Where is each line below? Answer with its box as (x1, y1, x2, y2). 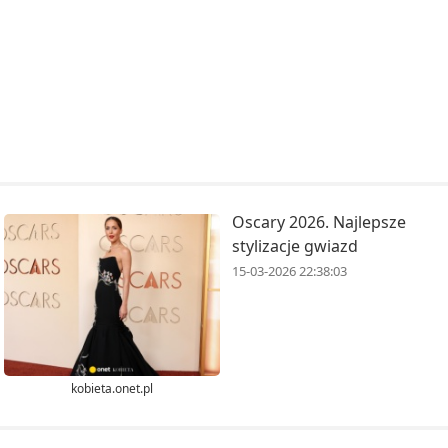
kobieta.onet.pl (71, 379, 153, 397)
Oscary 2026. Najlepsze (232, 211, 406, 234)
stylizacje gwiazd (232, 235, 358, 258)
